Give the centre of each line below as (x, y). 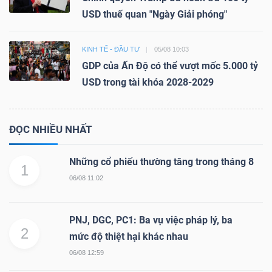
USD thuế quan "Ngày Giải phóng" (155, 15)
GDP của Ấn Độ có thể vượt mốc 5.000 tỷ (170, 66)
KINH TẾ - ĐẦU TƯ (111, 49)
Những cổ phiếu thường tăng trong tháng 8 (161, 162)
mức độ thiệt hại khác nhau (129, 237)
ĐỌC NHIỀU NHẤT (51, 130)
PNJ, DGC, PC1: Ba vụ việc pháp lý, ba (151, 220)
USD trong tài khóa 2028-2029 (148, 83)
